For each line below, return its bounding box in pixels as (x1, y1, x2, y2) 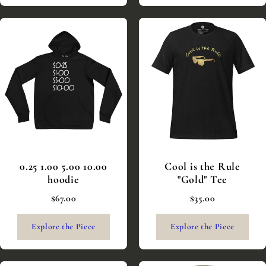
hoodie (47, 173, 80, 186)
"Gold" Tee (177, 173, 228, 186)
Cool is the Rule (164, 160, 240, 173)
